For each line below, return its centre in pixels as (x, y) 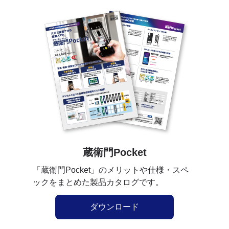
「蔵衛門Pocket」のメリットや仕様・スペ (111, 170)
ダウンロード (114, 207)
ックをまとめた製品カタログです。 (98, 182)
